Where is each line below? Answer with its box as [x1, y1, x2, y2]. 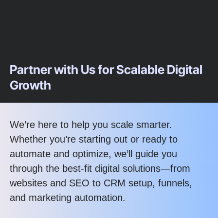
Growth [10, 78, 51, 93]
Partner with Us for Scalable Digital [10, 62, 202, 77]
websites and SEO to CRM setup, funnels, [10, 178, 192, 189]
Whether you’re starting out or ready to [10, 134, 178, 145]
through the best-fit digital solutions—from [10, 163, 190, 174]
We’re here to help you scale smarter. [10, 119, 172, 130]
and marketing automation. [10, 192, 126, 203]
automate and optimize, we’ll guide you [10, 148, 177, 160]
